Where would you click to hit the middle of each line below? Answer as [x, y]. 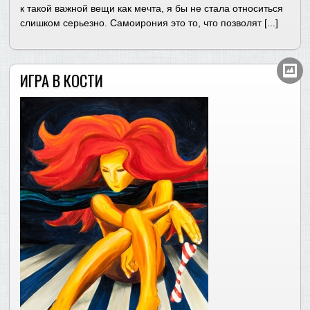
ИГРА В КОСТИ [62, 80]
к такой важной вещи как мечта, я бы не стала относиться [152, 9]
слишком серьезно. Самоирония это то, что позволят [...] [149, 23]
